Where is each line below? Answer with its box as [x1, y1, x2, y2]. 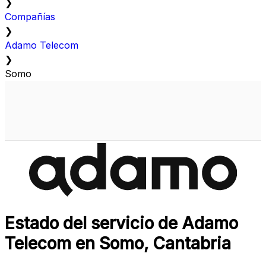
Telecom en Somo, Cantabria [5, 233, 231, 254]
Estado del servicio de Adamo [5, 213, 238, 234]
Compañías [5, 11, 55, 23]
